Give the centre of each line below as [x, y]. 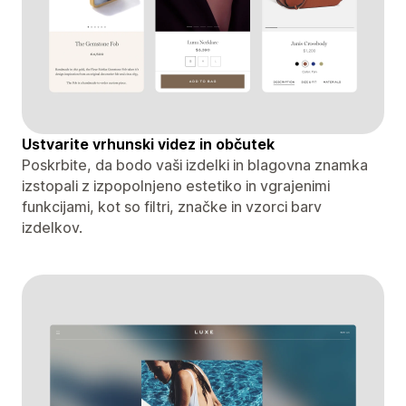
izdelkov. [52, 227]
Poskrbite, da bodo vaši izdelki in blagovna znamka [195, 164]
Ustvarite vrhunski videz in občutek [148, 144]
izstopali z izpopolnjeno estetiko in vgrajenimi [176, 185]
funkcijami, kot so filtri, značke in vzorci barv [172, 206]
